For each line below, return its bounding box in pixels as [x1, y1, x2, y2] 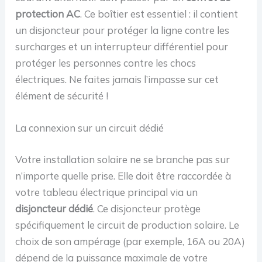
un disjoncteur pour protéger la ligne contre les [15, 23, 230, 36]
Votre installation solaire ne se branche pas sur [15, 153, 230, 166]
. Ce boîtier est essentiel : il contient [80, 7, 239, 20]
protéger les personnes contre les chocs [15, 56, 196, 69]
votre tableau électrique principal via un [15, 185, 198, 198]
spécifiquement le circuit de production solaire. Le [15, 218, 240, 231]
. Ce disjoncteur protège [93, 202, 201, 215]
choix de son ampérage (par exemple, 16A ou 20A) [15, 235, 246, 247]
